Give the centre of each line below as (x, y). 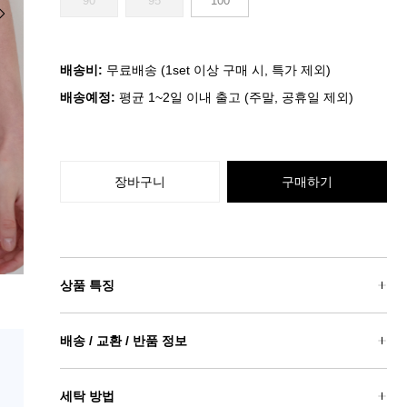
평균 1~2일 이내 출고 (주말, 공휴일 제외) (234, 97)
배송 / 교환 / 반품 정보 (124, 341)
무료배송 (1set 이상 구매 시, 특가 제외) (217, 70)
